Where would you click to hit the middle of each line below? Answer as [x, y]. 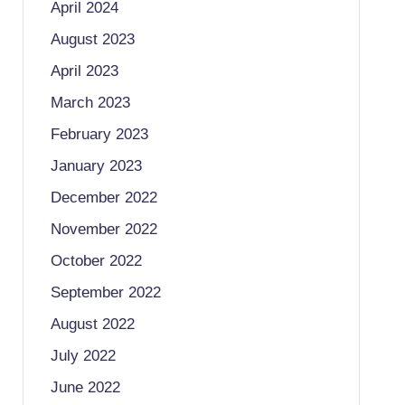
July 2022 [83, 356]
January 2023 [96, 166]
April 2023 [84, 71]
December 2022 [104, 198]
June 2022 [85, 387]
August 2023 [92, 39]
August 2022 [92, 324]
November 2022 [104, 229]
